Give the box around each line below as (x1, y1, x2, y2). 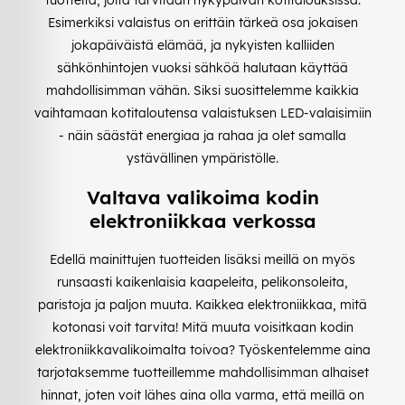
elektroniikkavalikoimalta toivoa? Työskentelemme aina (34, 341, 371, 358)
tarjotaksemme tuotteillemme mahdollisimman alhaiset (36, 363, 369, 381)
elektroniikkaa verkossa (89, 209, 316, 233)
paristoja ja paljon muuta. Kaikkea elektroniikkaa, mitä (38, 296, 367, 313)
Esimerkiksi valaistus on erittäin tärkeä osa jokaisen (47, 14, 358, 31)
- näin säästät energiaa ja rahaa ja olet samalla (59, 127, 346, 144)
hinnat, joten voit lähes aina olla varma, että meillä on (41, 386, 364, 403)
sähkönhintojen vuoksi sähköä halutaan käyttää (57, 59, 348, 76)
